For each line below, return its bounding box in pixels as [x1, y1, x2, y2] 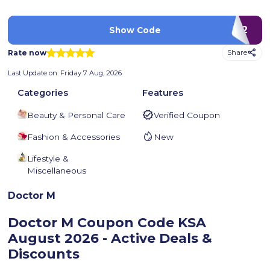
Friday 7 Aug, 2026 [60, 69, 122, 78]
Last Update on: [8, 69, 61, 78]
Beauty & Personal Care [27, 110, 126, 121]
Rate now [8, 48, 47, 58]
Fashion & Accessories [27, 132, 121, 142]
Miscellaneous [27, 166, 87, 176]
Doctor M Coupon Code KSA [8, 215, 207, 231]
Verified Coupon [154, 110, 221, 121]
